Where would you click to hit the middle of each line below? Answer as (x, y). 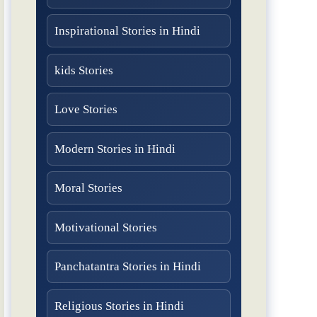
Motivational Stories (106, 227)
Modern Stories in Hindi (115, 149)
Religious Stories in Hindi (119, 306)
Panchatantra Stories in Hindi (128, 267)
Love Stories (86, 110)
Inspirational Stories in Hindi (127, 31)
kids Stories (84, 70)
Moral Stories (88, 188)
